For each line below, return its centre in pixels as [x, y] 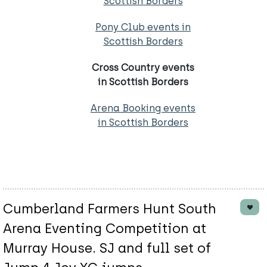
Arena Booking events [143, 108]
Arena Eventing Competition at [105, 229]
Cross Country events [143, 68]
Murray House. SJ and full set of [107, 249]
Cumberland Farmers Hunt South [110, 209]
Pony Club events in [143, 27]
